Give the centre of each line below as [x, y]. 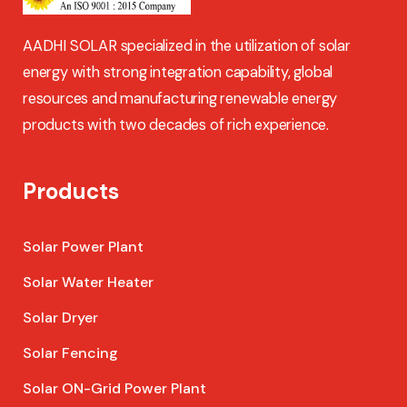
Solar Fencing [70, 353]
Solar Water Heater [88, 283]
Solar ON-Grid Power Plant [114, 389]
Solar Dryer [60, 318]
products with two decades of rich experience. [176, 125]
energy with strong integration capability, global [178, 73]
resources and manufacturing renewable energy [180, 99]
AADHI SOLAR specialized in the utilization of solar [187, 46]
